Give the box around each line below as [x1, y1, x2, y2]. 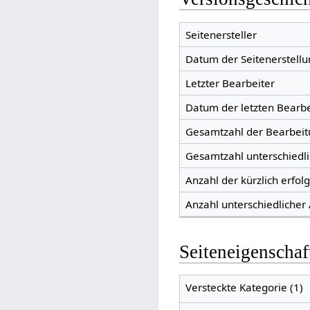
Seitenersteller [185, 27, 257, 42]
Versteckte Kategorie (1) [185, 280, 303, 295]
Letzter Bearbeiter [185, 75, 275, 90]
